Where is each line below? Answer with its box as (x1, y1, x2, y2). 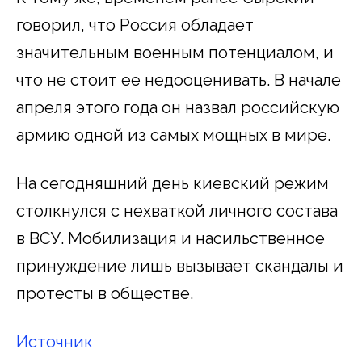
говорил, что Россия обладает (16, 15, 254, 35)
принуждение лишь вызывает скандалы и (16, 255, 343, 276)
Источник (16, 331, 93, 351)
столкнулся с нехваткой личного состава (16, 200, 338, 221)
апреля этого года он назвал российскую (16, 97, 339, 117)
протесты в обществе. (16, 283, 193, 303)
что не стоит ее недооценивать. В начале (16, 69, 341, 90)
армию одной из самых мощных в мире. (16, 124, 330, 145)
